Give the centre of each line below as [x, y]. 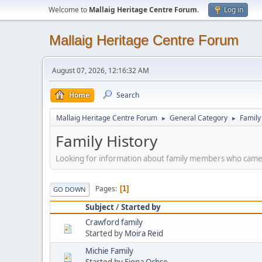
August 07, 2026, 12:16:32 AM [101, 70]
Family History [106, 141]
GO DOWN [70, 189]
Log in [234, 10]
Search [128, 95]
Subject [100, 207]
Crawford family [114, 222]
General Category [199, 118]
